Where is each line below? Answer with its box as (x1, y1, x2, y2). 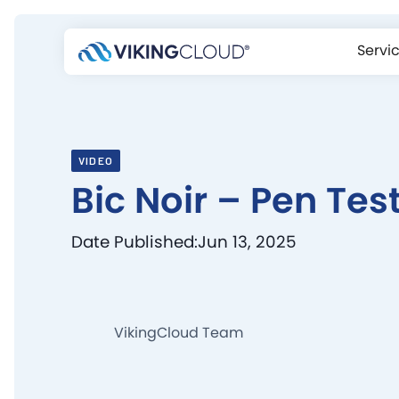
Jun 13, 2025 (198, 231, 297, 253)
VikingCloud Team (114, 322, 243, 343)
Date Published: (71, 231, 198, 253)
